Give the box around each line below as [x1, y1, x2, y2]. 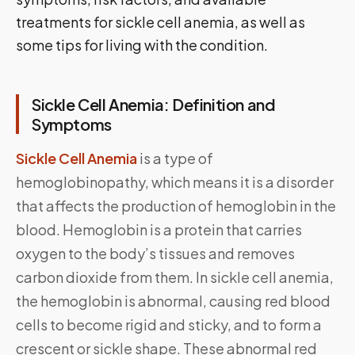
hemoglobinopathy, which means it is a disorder [16, 173, 334, 192]
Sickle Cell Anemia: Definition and [32, 94, 276, 115]
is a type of [137, 149, 213, 168]
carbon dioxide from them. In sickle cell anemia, [16, 268, 334, 287]
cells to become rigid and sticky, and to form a [16, 315, 322, 334]
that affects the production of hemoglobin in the [16, 197, 336, 216]
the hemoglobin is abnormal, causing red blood [16, 292, 330, 311]
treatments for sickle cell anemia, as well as [16, 13, 305, 32]
